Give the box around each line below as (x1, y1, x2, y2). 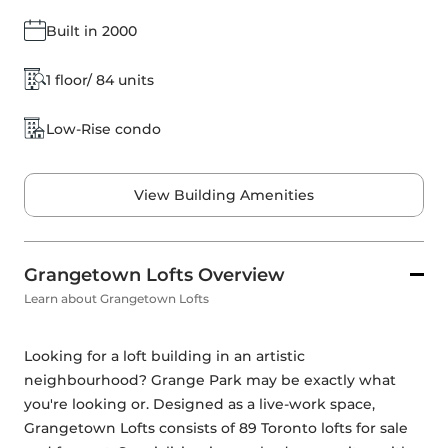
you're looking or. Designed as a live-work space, (24, 395, 375, 413)
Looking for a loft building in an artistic (24, 347, 305, 365)
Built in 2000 (46, 21, 137, 40)
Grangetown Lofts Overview (24, 264, 285, 286)
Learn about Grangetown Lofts (24, 291, 209, 306)
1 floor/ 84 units (46, 70, 154, 89)
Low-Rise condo (46, 119, 161, 138)
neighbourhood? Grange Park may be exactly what (24, 371, 396, 389)
